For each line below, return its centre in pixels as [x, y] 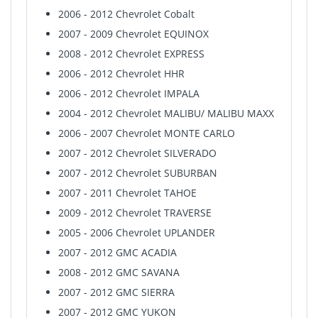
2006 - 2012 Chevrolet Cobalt [126, 14]
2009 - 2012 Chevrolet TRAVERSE [135, 213]
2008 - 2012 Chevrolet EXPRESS [131, 54]
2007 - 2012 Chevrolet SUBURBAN [137, 173]
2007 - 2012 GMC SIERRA [116, 292]
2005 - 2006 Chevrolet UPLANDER [136, 233]
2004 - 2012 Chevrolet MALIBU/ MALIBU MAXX [166, 114]
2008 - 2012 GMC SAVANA [119, 273]
